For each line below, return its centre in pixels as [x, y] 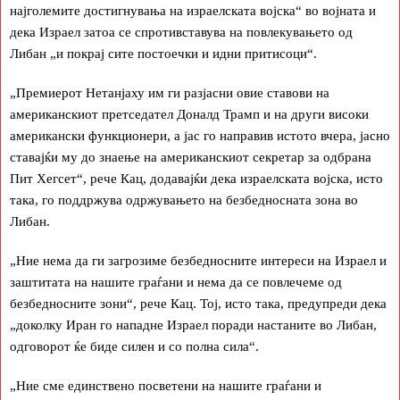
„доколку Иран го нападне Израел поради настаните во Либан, [193, 325]
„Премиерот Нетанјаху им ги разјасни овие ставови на [170, 92]
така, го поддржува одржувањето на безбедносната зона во [184, 200]
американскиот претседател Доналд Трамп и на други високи [189, 114]
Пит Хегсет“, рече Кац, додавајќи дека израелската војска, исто [196, 178]
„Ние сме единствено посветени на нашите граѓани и [166, 385]
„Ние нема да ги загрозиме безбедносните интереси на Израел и [198, 260]
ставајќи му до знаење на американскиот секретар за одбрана [191, 157]
